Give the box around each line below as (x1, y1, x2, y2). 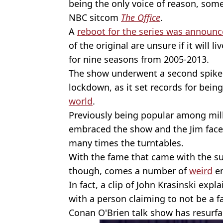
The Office (121, 11, 160, 23)
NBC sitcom (69, 11, 121, 23)
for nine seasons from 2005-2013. (69, 53, 209, 65)
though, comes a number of (69, 164, 189, 177)
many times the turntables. (69, 136, 184, 149)
